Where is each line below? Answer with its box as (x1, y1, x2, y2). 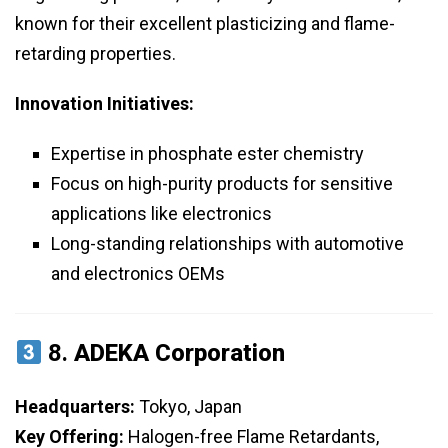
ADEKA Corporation (74, 339, 286, 368)
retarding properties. (15, 43, 176, 65)
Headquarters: (15, 396, 135, 418)
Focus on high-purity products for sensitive (51, 173, 393, 195)
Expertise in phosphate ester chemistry (51, 143, 364, 165)
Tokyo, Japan (135, 396, 242, 418)
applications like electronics (51, 203, 272, 225)
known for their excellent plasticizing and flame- (15, 13, 395, 35)
